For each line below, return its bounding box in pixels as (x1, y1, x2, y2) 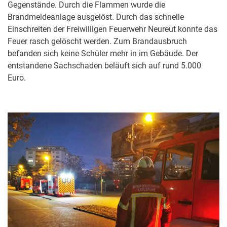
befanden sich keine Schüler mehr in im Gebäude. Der (8, 48, 198, 58)
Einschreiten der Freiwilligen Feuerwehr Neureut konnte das (8, 24, 217, 34)
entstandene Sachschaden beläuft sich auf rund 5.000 (8, 60, 201, 70)
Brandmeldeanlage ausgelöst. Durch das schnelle (8, 12, 184, 22)
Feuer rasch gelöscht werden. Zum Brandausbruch (8, 36, 187, 46)
